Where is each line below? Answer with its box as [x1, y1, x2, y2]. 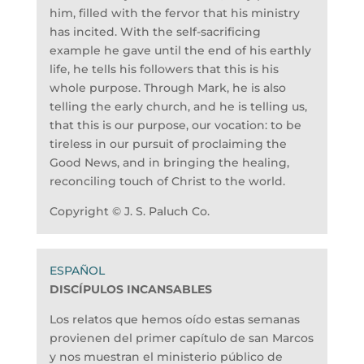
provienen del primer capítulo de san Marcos [49, 331, 314, 346]
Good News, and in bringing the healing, [49, 155, 289, 171]
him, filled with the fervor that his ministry [49, 6, 300, 21]
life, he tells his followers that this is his [49, 62, 279, 77]
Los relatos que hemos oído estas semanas [49, 312, 300, 327]
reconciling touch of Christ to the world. [49, 174, 285, 189]
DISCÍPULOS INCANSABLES [49, 282, 212, 297]
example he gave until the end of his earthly [49, 43, 311, 58]
